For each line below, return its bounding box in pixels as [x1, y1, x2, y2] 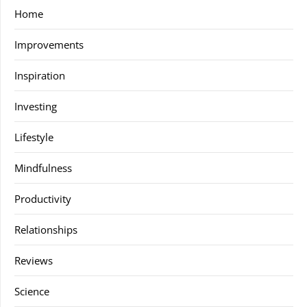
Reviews [14, 254, 53, 267]
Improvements [14, 38, 84, 51]
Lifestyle [14, 130, 53, 144]
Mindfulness [14, 161, 72, 175]
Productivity [14, 192, 71, 206]
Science [14, 284, 49, 298]
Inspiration [14, 69, 65, 82]
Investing [14, 99, 57, 113]
